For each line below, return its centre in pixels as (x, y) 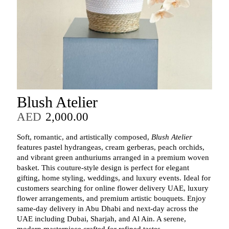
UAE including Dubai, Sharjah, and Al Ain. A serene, (101, 219)
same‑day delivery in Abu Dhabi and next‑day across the (107, 209)
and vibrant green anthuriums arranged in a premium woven (113, 158)
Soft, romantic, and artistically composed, (84, 137)
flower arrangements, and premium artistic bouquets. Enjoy (111, 199)
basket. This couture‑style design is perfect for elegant (103, 168)
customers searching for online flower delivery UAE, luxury (112, 188)
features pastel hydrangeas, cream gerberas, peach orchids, (110, 147)
